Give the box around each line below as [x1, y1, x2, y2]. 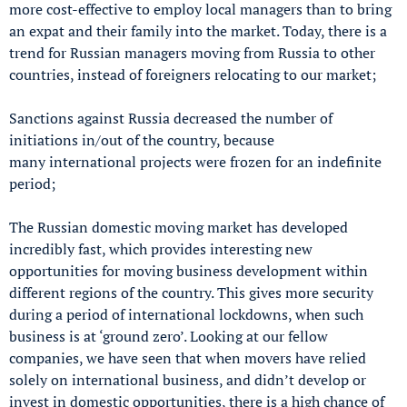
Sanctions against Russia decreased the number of [9, 107, 333, 128]
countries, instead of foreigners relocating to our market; [9, 64, 376, 84]
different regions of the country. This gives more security [9, 282, 373, 303]
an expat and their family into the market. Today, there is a [9, 20, 387, 41]
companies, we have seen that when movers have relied [9, 347, 366, 368]
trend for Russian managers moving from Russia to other [9, 42, 375, 63]
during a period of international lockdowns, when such [9, 303, 363, 324]
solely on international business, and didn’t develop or [9, 369, 366, 390]
